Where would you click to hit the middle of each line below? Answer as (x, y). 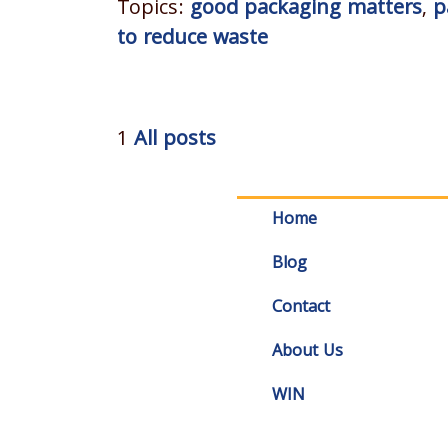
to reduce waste (192, 39)
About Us (308, 352)
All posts (175, 140)
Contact (301, 308)
